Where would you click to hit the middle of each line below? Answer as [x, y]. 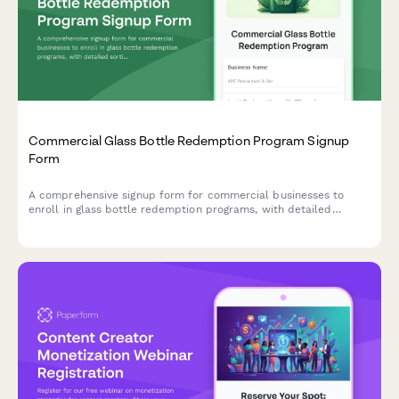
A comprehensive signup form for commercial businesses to [187, 195]
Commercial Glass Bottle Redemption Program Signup [189, 140]
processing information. [90, 238]
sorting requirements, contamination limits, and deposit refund [194, 224]
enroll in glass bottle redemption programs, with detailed [180, 209]
